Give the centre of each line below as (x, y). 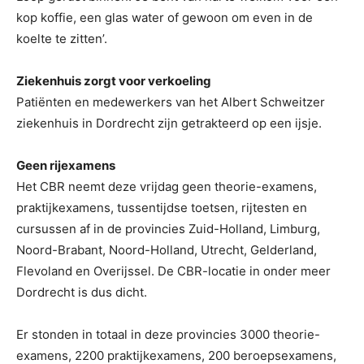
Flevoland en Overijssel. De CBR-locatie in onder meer (173, 271)
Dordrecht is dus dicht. (82, 292)
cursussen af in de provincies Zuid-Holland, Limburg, (168, 229)
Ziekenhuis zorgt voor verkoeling (114, 81)
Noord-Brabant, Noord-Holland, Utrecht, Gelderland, (167, 250)
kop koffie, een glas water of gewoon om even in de (165, 18)
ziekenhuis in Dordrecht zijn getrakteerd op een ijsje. (169, 123)
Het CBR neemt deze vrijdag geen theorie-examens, (167, 187)
